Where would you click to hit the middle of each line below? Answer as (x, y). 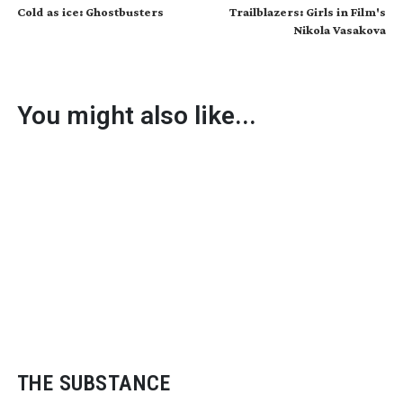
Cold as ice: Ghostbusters (90, 11)
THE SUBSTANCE (94, 384)
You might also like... (136, 115)
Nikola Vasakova (340, 29)
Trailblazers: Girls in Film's (308, 11)
